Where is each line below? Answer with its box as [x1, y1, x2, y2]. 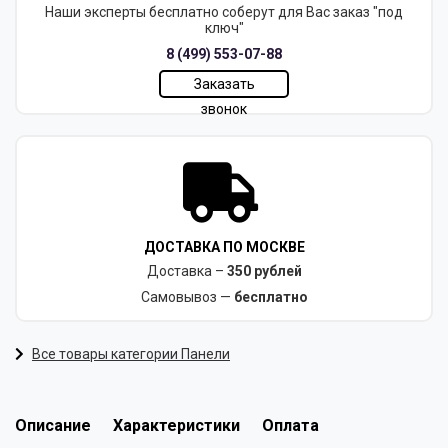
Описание [15, 416, 91, 436]
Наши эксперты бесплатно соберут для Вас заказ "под [45, 4, 403, 21]
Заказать [193, 76, 255, 93]
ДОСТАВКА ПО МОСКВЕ [143, 239, 305, 256]
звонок [201, 101, 247, 118]
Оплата [262, 416, 319, 436]
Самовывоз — [140, 289, 231, 306]
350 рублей [226, 263, 302, 280]
